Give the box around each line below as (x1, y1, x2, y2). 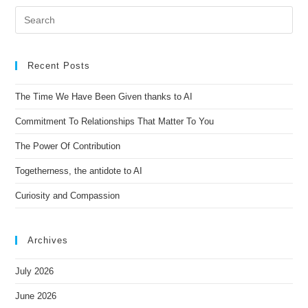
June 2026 (15, 291, 57, 302)
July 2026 (15, 266, 54, 277)
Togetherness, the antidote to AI (15, 166, 143, 177)
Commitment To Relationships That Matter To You (15, 116, 214, 127)
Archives (27, 235, 69, 246)
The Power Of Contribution (15, 141, 121, 152)
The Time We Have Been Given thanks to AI (15, 91, 193, 102)
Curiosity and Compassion (15, 190, 120, 201)
